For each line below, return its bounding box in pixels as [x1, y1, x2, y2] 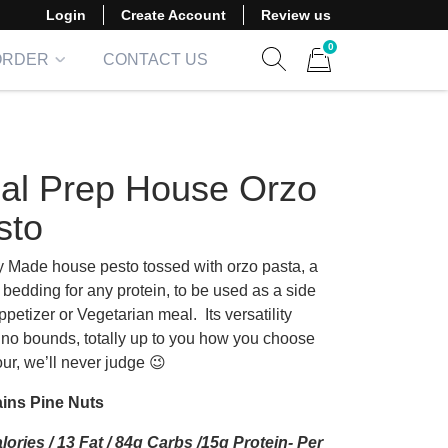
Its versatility [205, 306, 292, 323]
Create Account [121, 7, 226, 23]
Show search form [273, 70, 401, 87]
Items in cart [306, 74, 391, 91]
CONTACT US [103, 51, 208, 68]
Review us [261, 7, 331, 23]
